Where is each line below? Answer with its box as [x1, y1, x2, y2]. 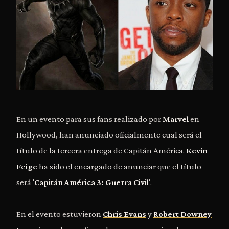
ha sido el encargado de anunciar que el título [37, 161, 201, 171]
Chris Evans [103, 209, 146, 219]
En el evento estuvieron [16, 209, 103, 219]
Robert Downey [153, 209, 212, 219]
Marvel [163, 113, 190, 124]
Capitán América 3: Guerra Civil [34, 177, 149, 187]
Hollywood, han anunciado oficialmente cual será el [16, 129, 202, 140]
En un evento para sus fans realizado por [16, 113, 163, 124]
